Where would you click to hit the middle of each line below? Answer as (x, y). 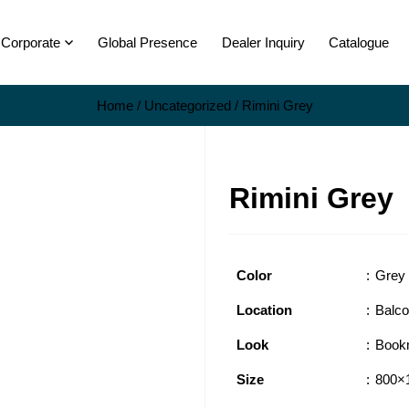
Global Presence (148, 42)
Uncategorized (187, 105)
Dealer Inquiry (263, 42)
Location (264, 310)
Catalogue (358, 42)
